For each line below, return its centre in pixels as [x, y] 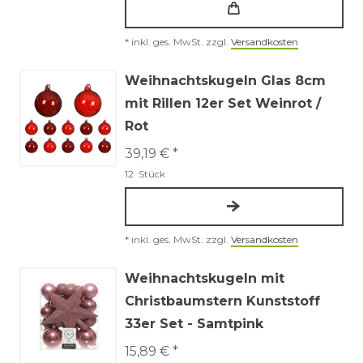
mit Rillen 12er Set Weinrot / [223, 103]
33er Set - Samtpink [194, 323]
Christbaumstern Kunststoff [222, 301]
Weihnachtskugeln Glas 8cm [225, 80]
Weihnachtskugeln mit [205, 278]
